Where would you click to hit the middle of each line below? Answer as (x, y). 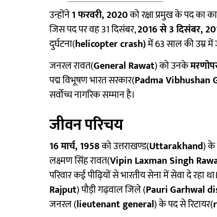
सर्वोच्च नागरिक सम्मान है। (92, 95)
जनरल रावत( (71, 66)
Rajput (63, 190)
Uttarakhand (176, 146)
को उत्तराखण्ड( (125, 146)
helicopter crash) (110, 44)
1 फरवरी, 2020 (100, 15)
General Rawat (124, 66)
